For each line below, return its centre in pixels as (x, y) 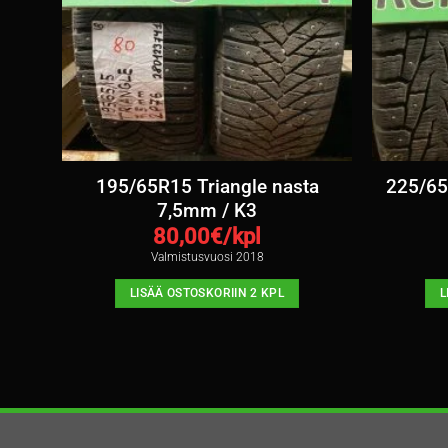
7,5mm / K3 (207, 210)
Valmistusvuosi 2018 (207, 257)
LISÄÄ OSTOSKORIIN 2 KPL (207, 292)
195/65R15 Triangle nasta (207, 186)
